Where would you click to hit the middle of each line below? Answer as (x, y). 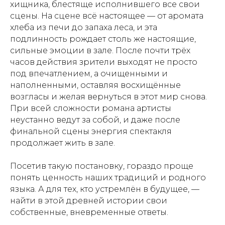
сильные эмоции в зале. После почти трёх (100, 50)
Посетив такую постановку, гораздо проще (102, 166)
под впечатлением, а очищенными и (89, 73)
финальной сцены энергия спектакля (91, 131)
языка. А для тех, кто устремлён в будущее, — (105, 189)
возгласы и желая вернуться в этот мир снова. (108, 96)
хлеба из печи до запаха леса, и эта (84, 27)
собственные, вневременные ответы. (89, 212)
